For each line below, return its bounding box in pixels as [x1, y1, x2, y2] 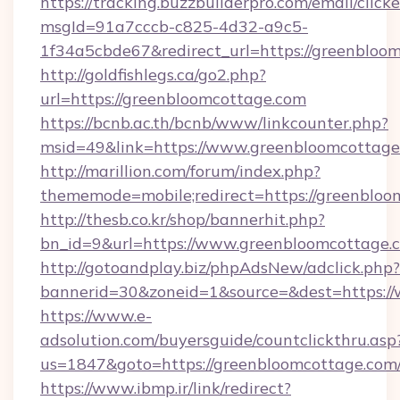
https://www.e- [40, 305, 152, 326]
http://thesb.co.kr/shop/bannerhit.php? [40, 209, 325, 229]
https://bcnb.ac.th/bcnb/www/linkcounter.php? [40, 112, 388, 133]
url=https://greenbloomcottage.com [40, 88, 306, 109]
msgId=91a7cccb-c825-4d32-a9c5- [40, 16, 308, 37]
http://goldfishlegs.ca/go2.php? [40, 64, 266, 85]
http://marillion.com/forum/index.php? [40, 161, 321, 181]
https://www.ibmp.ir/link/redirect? [40, 378, 291, 398]
